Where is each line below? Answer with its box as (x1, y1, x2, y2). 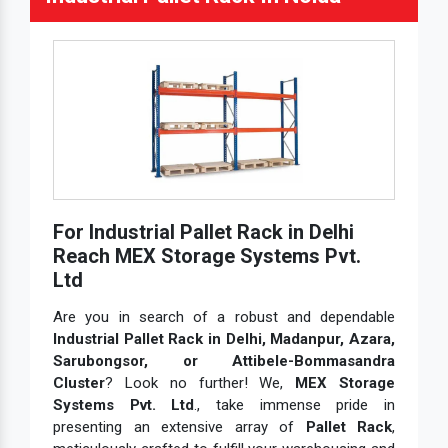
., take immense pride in (194, 396, 396, 415)
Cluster (53, 374, 105, 393)
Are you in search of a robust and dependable (53, 308, 395, 327)
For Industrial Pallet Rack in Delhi (53, 220, 354, 245)
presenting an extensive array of (53, 418, 306, 437)
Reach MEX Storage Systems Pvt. (53, 244, 361, 269)
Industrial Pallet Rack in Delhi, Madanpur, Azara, (53, 330, 395, 349)
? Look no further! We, (105, 374, 296, 393)
